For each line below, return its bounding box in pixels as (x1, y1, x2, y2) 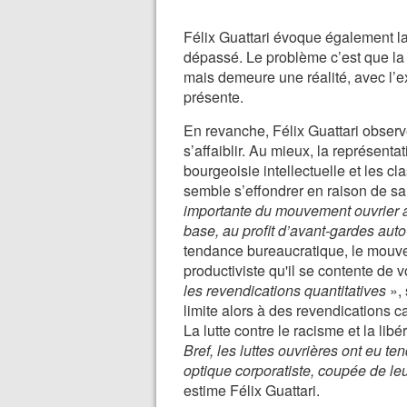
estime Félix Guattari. (184, 380, 320, 401)
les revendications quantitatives (184, 280, 386, 301)
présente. (184, 86, 243, 107)
